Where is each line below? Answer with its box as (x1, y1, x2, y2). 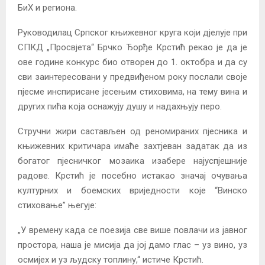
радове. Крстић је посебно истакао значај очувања (18, 170, 247, 181)
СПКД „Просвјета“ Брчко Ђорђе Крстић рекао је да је (18, 41, 247, 53)
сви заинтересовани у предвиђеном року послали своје (18, 71, 247, 82)
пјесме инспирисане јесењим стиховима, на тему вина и (18, 86, 247, 97)
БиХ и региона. (18, 2, 77, 13)
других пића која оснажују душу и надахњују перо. (18, 101, 222, 112)
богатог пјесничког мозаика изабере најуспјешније (18, 155, 247, 166)
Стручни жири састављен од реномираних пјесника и (18, 125, 247, 137)
